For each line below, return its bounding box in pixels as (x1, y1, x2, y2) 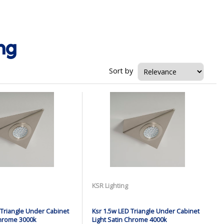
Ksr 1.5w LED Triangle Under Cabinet (91, 206, 199, 215)
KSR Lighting (91, 181, 128, 190)
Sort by (108, 66, 133, 76)
